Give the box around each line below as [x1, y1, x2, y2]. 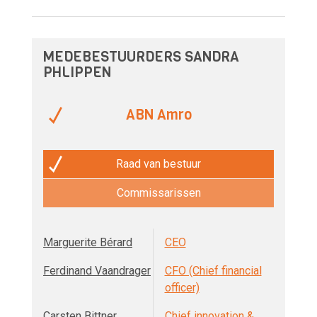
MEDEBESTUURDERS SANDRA [43, 47, 239, 67]
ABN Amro [125, 105, 192, 125]
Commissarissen [116, 186, 201, 200]
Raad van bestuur [116, 157, 201, 171]
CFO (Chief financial [164, 264, 262, 278]
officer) [164, 281, 200, 295]
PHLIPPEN [43, 63, 111, 83]
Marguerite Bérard [43, 236, 132, 250]
